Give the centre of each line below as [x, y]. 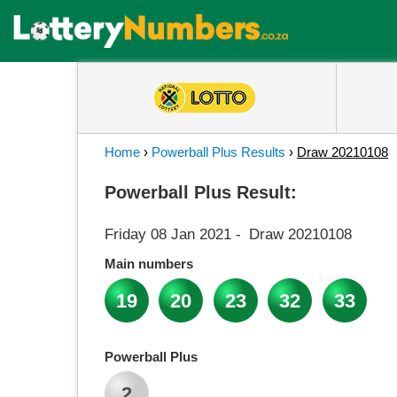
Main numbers [149, 264]
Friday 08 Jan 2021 [168, 234]
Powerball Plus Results [218, 152]
